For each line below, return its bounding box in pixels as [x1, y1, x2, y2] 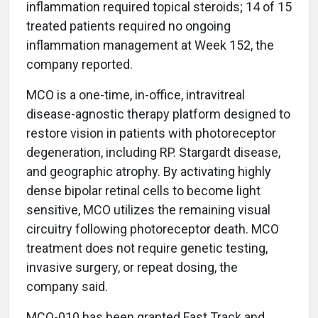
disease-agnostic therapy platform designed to [26, 106, 290, 121]
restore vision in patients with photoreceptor [26, 126, 276, 141]
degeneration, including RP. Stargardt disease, [26, 145, 280, 160]
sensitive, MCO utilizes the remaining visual [26, 202, 270, 217]
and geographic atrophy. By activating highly [26, 164, 271, 179]
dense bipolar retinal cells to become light [26, 183, 261, 198]
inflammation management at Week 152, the [26, 38, 274, 53]
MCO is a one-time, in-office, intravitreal [26, 87, 245, 102]
